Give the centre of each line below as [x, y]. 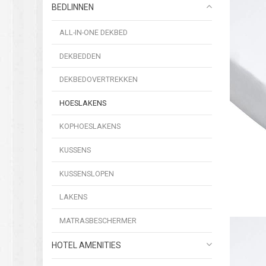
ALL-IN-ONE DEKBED [94, 32]
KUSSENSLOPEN [87, 173]
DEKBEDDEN [80, 56]
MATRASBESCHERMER [98, 221]
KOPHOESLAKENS [90, 126]
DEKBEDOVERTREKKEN [99, 80]
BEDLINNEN [73, 7]
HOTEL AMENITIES [86, 245]
